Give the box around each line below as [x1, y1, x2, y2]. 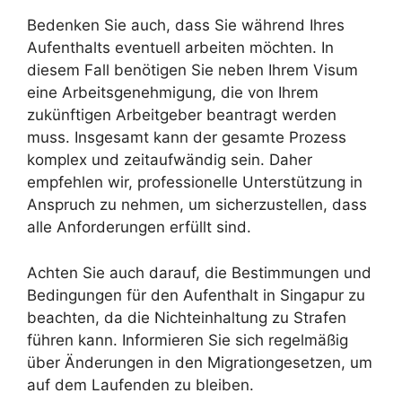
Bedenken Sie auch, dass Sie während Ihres [27, 16, 345, 34]
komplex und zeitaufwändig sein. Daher [27, 151, 312, 169]
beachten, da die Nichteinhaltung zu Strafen [27, 308, 346, 327]
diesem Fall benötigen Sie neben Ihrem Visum [27, 61, 358, 79]
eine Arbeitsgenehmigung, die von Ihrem [27, 83, 319, 101]
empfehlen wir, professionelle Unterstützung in [27, 173, 363, 191]
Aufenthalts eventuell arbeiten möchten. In [27, 39, 334, 57]
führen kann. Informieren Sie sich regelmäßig [27, 330, 348, 349]
